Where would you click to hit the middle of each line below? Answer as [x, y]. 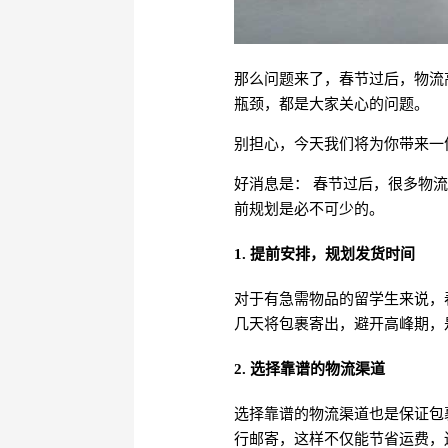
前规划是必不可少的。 [309, 208]
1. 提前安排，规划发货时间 [325, 253]
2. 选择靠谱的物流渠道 [310, 368]
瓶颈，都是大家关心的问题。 [332, 103]
